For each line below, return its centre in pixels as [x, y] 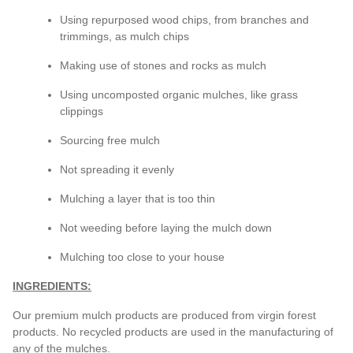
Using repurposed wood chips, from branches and [185, 19]
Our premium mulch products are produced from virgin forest [165, 315]
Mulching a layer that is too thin [138, 198]
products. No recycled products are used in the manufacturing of [173, 331]
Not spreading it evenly [117, 169]
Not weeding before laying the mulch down [166, 227]
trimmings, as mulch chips [125, 36]
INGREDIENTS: [52, 286]
